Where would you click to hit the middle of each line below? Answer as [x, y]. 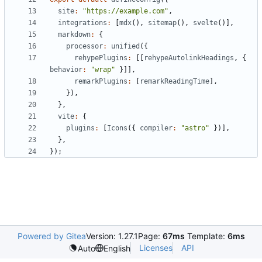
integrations [82, 23]
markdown [74, 35]
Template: [206, 236]
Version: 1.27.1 [112, 236]
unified [125, 46]
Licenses [156, 248]
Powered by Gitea [51, 236]
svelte [205, 23]
